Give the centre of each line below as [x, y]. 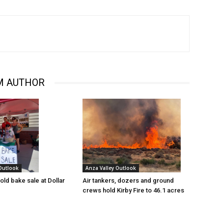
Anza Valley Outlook [111, 168]
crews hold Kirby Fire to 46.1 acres [133, 191]
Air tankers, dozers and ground [128, 181]
